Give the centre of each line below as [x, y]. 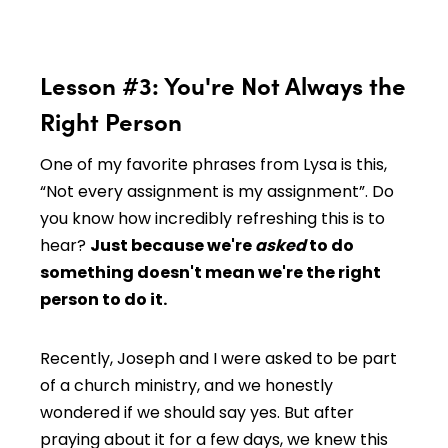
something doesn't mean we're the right [210, 272]
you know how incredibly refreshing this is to [212, 218]
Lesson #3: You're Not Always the [223, 84]
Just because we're [172, 245]
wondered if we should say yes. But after [197, 412]
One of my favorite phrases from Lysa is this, [213, 164]
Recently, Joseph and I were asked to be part [218, 358]
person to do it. [105, 299]
